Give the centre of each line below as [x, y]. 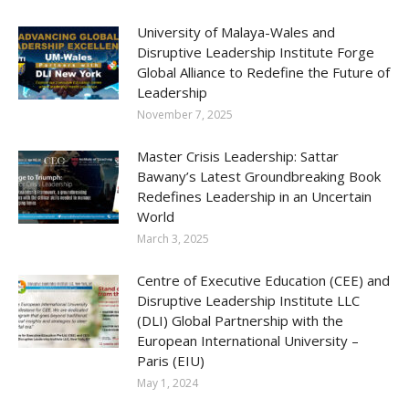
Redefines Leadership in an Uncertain [254, 197]
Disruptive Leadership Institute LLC [248, 301]
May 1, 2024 [168, 383]
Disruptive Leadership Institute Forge [256, 52]
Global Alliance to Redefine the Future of [263, 73]
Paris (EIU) [171, 361]
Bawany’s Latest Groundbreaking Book [259, 177]
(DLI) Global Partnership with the [240, 321]
